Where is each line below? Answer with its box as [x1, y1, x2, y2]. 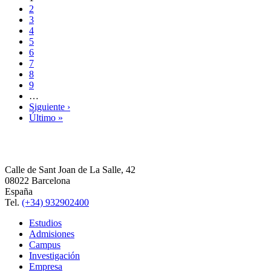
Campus [29, 239, 60, 250]
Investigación [29, 250, 80, 261]
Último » [29, 112, 63, 123]
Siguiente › [29, 101, 70, 112]
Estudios [29, 217, 62, 228]
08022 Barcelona [5, 175, 70, 186]
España [5, 186, 33, 197]
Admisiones [29, 228, 74, 239]
